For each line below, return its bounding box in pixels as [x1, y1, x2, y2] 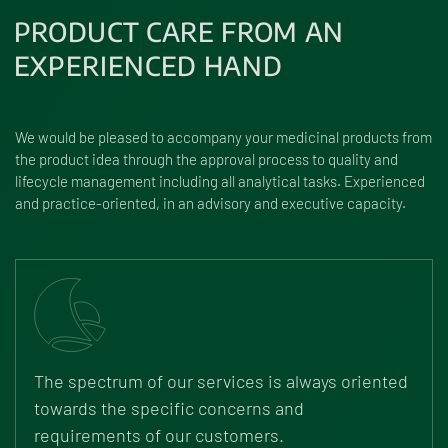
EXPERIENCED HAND [13, 48, 283, 82]
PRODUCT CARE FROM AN [13, 14, 344, 48]
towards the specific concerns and [34, 397, 304, 419]
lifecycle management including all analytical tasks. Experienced [15, 172, 425, 190]
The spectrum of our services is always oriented [34, 370, 408, 392]
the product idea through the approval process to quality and [15, 150, 398, 168]
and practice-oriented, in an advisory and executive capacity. [15, 194, 406, 212]
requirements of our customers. [34, 424, 284, 446]
